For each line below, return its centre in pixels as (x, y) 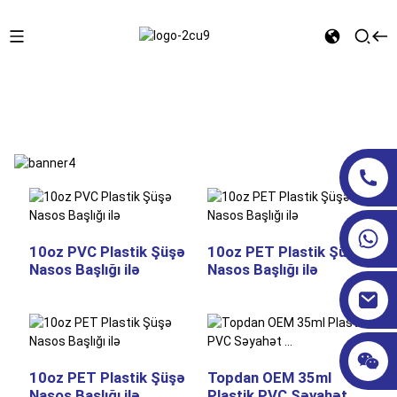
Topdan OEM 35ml (269, 377)
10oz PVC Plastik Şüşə (107, 251)
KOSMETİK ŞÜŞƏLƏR (112, 76)
